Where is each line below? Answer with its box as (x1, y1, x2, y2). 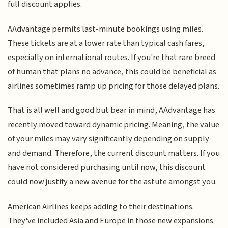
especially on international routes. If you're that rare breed (8, 51, 216, 64)
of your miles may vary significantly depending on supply (8, 133, 210, 146)
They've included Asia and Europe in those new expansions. (8, 214, 215, 227)
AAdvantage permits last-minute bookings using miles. (8, 22, 204, 35)
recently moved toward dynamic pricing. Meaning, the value (8, 119, 220, 131)
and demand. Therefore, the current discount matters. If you (8, 147, 220, 160)
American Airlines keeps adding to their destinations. (8, 200, 194, 213)
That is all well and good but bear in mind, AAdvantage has (8, 104, 216, 117)
